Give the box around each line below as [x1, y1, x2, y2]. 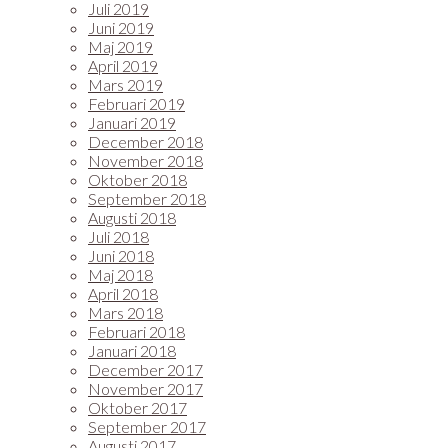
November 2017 [88, 379, 203, 398]
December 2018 [88, 132, 203, 151]
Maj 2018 [88, 265, 153, 284]
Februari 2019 [88, 94, 185, 113]
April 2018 [88, 284, 158, 303]
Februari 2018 [88, 322, 185, 341]
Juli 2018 [88, 227, 149, 246]
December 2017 [88, 360, 203, 379]
